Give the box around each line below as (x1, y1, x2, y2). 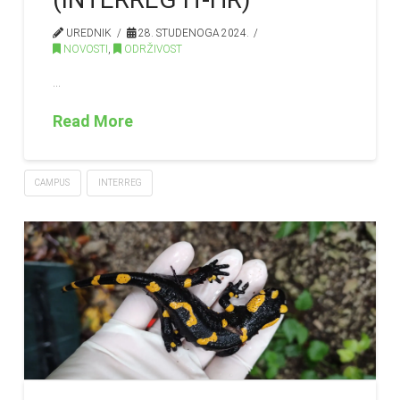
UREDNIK (63, 26, 112, 39)
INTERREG (97, 177, 142, 187)
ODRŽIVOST (121, 42, 183, 55)
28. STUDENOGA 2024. (135, 26, 249, 39)
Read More (53, 111, 134, 130)
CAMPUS (35, 177, 71, 187)
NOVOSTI (61, 42, 109, 55)
